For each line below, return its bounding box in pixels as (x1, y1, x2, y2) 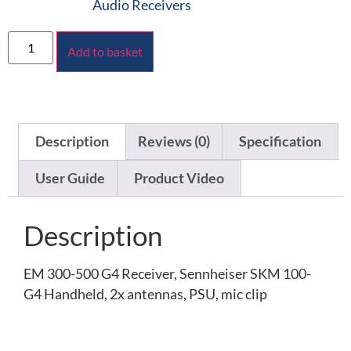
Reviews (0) (137, 133, 210, 150)
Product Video (133, 170, 224, 187)
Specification (239, 133, 322, 150)
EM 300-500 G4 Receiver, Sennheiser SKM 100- (24, 266, 311, 283)
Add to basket (67, 43, 143, 59)
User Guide (34, 170, 105, 187)
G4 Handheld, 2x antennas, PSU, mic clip (24, 286, 267, 303)
